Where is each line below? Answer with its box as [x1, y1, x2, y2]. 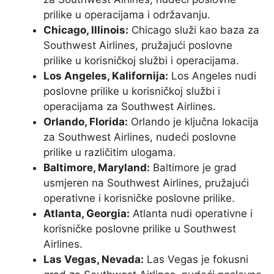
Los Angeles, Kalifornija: [43, 69, 168, 82]
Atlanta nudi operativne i [130, 207, 253, 220]
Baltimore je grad [150, 161, 237, 174]
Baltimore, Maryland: [43, 161, 150, 174]
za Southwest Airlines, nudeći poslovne [43, 130, 236, 143]
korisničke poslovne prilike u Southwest [43, 222, 236, 235]
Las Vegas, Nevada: [43, 253, 144, 265]
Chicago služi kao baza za [128, 23, 259, 36]
